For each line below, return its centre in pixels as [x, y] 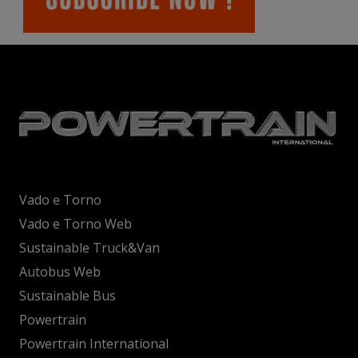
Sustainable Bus [68, 295]
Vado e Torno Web [76, 223]
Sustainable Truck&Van [89, 247]
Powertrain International [94, 343]
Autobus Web [60, 271]
